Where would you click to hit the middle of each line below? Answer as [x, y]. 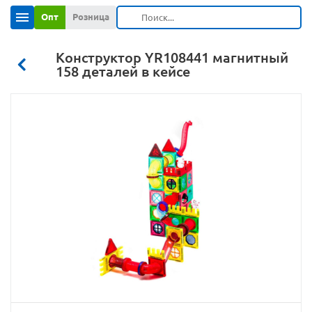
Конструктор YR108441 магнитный [172, 57]
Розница [91, 17]
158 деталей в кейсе [123, 71]
